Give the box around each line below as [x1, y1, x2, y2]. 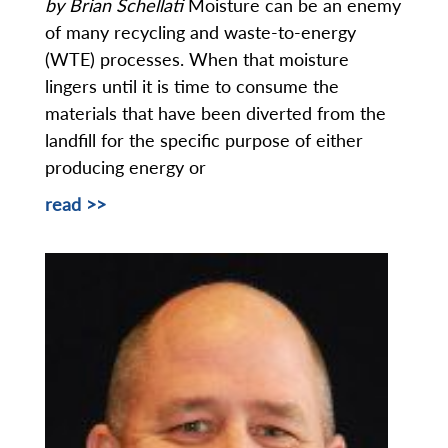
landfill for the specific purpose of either [45, 129, 363, 152]
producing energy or [45, 156, 211, 179]
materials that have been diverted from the [45, 102, 386, 125]
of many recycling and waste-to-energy [45, 21, 356, 44]
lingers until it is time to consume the [45, 75, 339, 98]
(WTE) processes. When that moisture [45, 48, 349, 71]
